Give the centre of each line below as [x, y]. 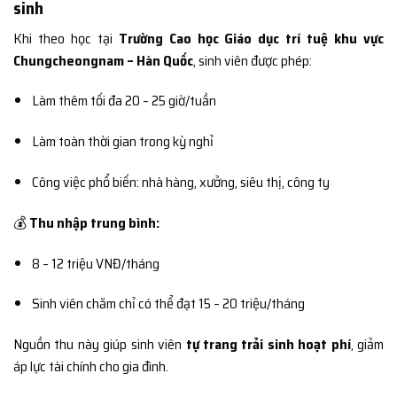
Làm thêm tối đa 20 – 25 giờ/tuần [124, 101]
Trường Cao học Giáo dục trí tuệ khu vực [251, 38]
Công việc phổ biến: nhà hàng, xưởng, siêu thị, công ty [180, 182]
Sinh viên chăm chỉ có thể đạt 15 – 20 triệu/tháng [168, 304]
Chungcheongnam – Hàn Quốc [103, 60]
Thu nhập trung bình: [94, 222]
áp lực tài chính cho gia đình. [91, 367]
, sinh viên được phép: [253, 60]
